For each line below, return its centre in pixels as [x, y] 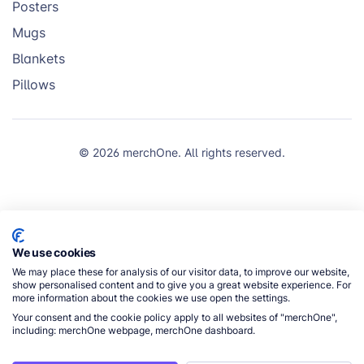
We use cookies [54, 252]
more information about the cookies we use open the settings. [151, 298]
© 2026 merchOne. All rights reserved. [182, 153]
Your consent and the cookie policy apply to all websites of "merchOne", [175, 317]
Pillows [34, 85]
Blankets [39, 59]
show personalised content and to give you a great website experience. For [182, 285]
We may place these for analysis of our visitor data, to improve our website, [181, 272]
